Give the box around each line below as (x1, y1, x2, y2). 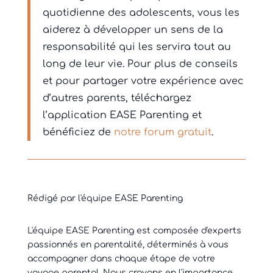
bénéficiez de (42, 127, 114, 138)
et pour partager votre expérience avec (42, 76, 244, 87)
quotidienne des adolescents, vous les (42, 7, 239, 19)
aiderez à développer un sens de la (42, 24, 223, 36)
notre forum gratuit (113, 127, 211, 138)
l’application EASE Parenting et (42, 110, 202, 121)
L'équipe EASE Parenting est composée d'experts (27, 226, 241, 236)
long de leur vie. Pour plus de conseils (42, 58, 238, 70)
